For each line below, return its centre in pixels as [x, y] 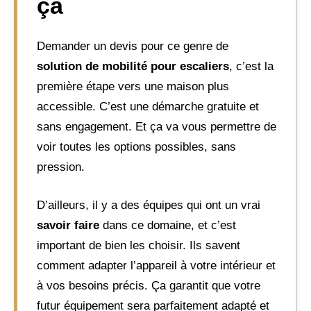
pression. [61, 167]
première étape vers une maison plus [133, 86]
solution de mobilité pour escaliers [133, 66]
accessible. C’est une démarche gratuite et [148, 107]
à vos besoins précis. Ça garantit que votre [149, 285]
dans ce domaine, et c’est [168, 225]
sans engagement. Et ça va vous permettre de [157, 127]
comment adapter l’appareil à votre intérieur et [156, 265]
